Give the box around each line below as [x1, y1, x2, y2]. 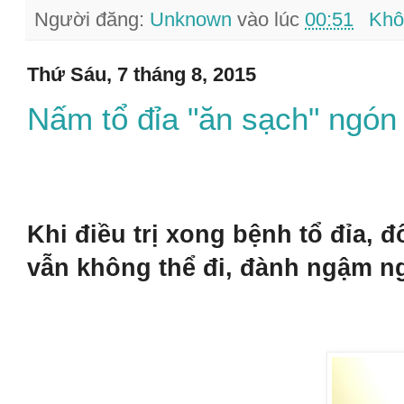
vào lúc [237, 7, 305, 31]
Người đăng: [34, 7, 150, 31]
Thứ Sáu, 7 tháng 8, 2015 [27, 62, 256, 86]
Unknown [150, 7, 232, 31]
